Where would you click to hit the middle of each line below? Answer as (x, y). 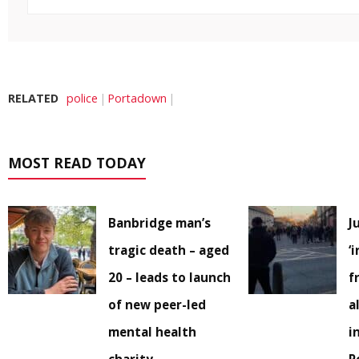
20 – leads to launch (169, 278)
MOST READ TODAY (77, 163)
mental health (152, 332)
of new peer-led (157, 305)
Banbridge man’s (159, 223)
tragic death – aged (169, 250)
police (82, 99)
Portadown (137, 99)
